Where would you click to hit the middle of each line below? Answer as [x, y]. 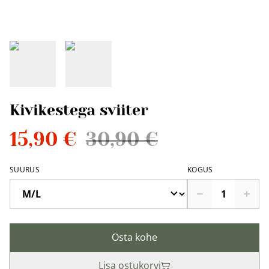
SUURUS [25, 170]
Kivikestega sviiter [79, 110]
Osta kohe [134, 237]
